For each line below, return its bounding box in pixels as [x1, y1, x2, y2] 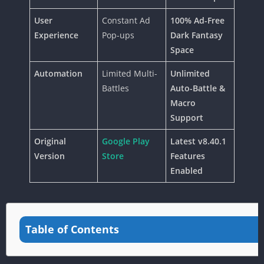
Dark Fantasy [170, 29, 223, 41]
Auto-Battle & [170, 82, 225, 94]
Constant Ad [102, 14, 150, 26]
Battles [102, 82, 129, 94]
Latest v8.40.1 [170, 135, 226, 147]
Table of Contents [25, 222, 119, 236]
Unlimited [170, 67, 210, 79]
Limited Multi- [102, 67, 157, 79]
